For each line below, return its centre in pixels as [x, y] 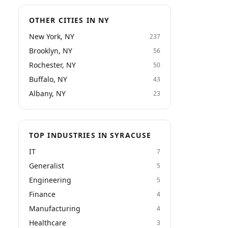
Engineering [50, 180]
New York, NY [52, 36]
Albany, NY [47, 93]
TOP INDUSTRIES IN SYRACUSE [90, 135]
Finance [42, 194]
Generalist [47, 166]
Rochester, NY [52, 65]
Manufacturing [55, 208]
